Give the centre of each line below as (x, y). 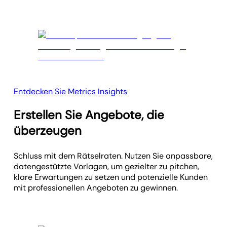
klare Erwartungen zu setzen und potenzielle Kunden (111, 177)
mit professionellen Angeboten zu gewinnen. (96, 187)
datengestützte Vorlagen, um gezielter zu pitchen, (107, 166)
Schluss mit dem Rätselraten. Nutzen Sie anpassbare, (113, 156)
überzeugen (48, 130)
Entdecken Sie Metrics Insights (71, 91)
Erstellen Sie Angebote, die (89, 115)
